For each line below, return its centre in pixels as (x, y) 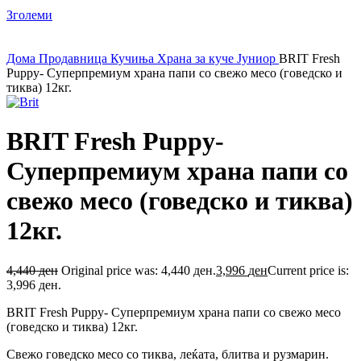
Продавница (75, 58)
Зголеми (29, 15)
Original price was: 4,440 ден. (139, 270)
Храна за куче (197, 58)
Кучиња (134, 58)
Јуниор (258, 58)
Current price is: (308, 270)
